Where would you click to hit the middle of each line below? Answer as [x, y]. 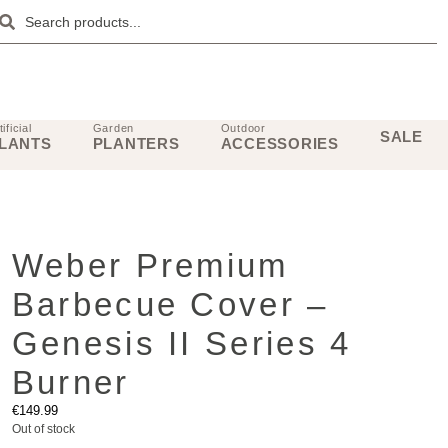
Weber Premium [150, 265]
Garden [113, 127]
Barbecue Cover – [170, 304]
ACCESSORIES [279, 143]
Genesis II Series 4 [181, 343]
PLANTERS [136, 143]
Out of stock [43, 429]
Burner [70, 382]
